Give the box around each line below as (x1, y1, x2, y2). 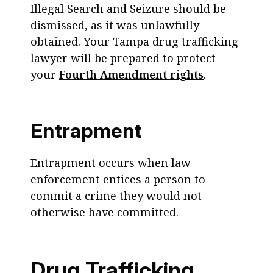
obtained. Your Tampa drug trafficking (30, 34, 238, 49)
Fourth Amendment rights (59, 67, 204, 82)
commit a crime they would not (30, 188, 202, 203)
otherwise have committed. (30, 205, 179, 219)
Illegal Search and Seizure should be (30, 1, 226, 16)
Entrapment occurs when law (30, 155, 191, 170)
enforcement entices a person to (30, 172, 205, 186)
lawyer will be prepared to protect (30, 51, 216, 65)
